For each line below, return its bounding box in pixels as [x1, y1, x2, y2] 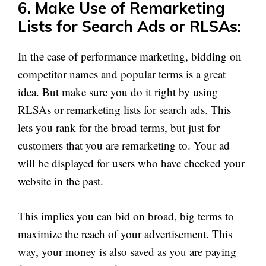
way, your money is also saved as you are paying [18, 243, 236, 259]
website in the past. [18, 173, 103, 188]
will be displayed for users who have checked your [18, 156, 245, 170]
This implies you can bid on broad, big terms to [18, 208, 234, 223]
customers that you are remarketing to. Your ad [18, 138, 230, 153]
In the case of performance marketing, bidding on [18, 49, 242, 64]
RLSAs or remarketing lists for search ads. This [18, 102, 231, 117]
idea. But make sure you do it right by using [18, 84, 218, 99]
